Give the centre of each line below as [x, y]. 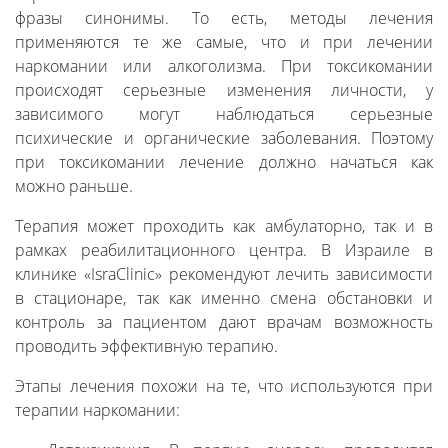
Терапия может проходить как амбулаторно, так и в [224, 226]
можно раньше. [76, 186]
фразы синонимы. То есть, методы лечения [224, 18]
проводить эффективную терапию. [146, 346]
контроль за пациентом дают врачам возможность [224, 322]
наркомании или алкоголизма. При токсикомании [224, 66]
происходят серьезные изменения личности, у [224, 90]
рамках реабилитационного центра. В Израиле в [224, 250]
